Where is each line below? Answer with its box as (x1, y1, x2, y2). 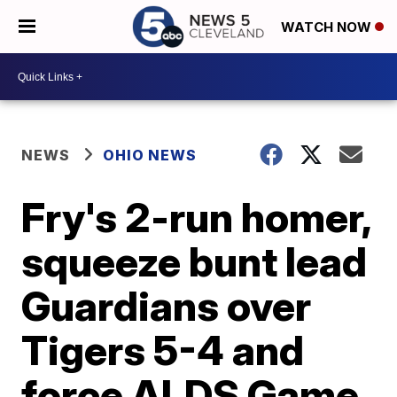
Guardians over (21, 281, 312, 331)
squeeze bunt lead (21, 237, 368, 286)
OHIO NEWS (103, 146, 198, 164)
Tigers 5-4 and (21, 325, 305, 375)
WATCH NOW (281, 19, 375, 36)
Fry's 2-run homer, (21, 192, 371, 242)
